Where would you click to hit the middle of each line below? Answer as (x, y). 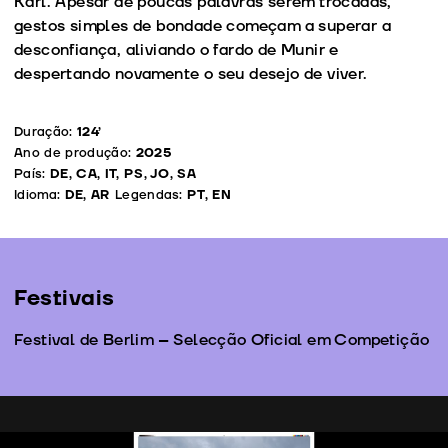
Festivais (64, 298)
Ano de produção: (75, 152)
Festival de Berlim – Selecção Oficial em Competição (222, 339)
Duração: (45, 131)
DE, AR (87, 194)
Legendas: (149, 194)
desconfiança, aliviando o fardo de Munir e (176, 49)
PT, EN (209, 194)
